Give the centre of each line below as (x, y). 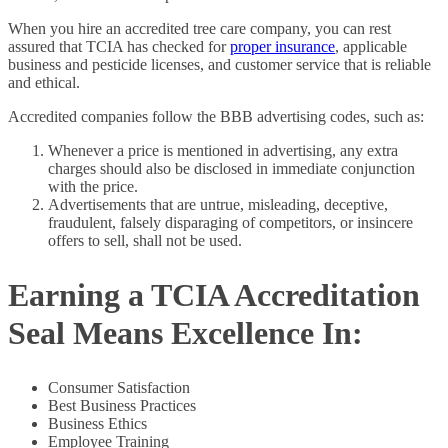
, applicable (371, 46)
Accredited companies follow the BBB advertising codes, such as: (216, 116)
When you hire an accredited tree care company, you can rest (199, 28)
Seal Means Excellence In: (185, 333)
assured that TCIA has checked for (119, 46)
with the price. (93, 186)
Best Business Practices (122, 405)
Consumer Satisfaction (119, 387)
